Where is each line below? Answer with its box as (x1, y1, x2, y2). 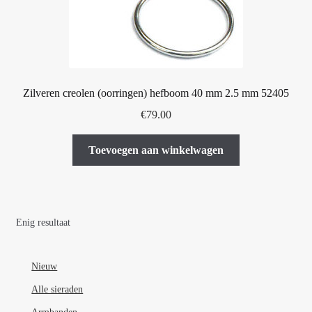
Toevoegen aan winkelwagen (88, 143, 224, 156)
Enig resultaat (15, 217, 70, 228)
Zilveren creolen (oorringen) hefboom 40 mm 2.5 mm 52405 (23, 87, 289, 100)
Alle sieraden (31, 284, 84, 295)
